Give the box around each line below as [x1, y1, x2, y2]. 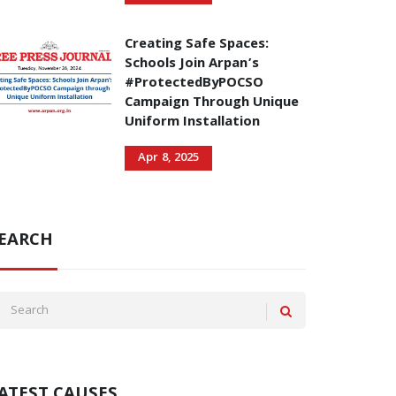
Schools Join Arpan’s [125, 53, 259, 76]
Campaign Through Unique [125, 92, 299, 115]
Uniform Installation [125, 111, 260, 134]
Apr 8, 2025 [138, 148, 199, 168]
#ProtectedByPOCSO [125, 72, 263, 95]
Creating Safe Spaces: [125, 34, 269, 57]
